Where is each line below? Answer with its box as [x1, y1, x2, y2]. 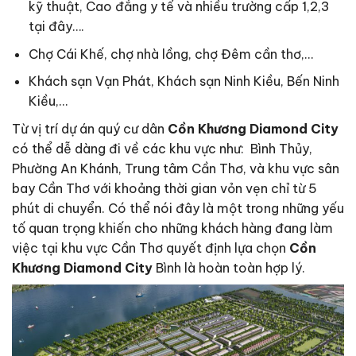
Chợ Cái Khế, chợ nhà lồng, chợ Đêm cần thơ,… [28, 45, 313, 62]
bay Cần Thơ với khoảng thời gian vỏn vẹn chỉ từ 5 [12, 180, 317, 197]
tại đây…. [28, 18, 84, 35]
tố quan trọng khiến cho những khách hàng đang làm [12, 220, 333, 237]
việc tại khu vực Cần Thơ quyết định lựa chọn [12, 240, 289, 257]
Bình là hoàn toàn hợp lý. [153, 260, 305, 277]
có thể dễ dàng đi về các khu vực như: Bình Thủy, [12, 141, 312, 157]
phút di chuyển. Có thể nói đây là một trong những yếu [12, 200, 344, 217]
